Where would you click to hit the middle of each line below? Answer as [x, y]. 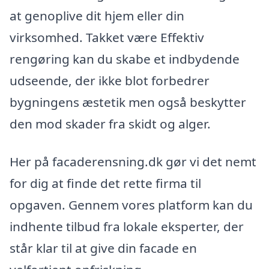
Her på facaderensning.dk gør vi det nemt [133, 162]
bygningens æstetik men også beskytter [128, 102]
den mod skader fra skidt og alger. [110, 123]
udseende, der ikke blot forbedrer [110, 80]
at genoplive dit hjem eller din [97, 15]
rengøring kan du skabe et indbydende [125, 59]
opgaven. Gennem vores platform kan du [131, 205]
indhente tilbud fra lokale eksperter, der [127, 227]
